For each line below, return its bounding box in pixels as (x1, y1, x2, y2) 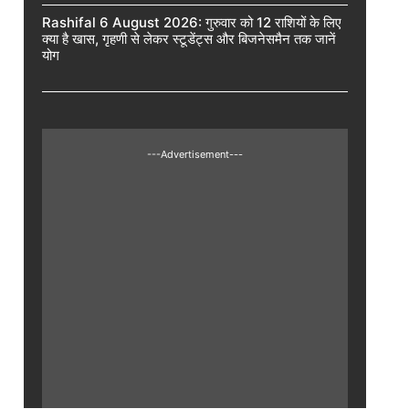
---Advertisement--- (147, 147, 243, 161)
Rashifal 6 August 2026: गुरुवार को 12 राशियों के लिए (42, 13, 341, 31)
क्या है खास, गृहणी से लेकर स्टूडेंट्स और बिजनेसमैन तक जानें (42, 29, 336, 47)
